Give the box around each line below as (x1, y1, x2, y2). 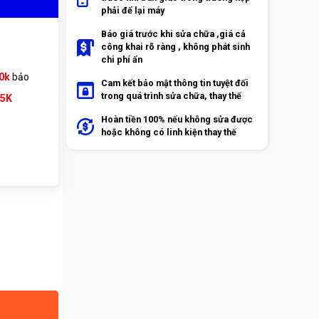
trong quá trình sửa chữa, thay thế (101, 90, 241, 101)
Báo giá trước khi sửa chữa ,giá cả (101, 28, 246, 39)
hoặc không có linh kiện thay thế (101, 127, 236, 137)
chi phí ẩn (101, 54, 142, 65)
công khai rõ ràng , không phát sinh (101, 41, 250, 52)
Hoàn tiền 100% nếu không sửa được (101, 114, 253, 125)
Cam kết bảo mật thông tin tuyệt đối (101, 78, 249, 88)
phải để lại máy (101, 5, 164, 16)
